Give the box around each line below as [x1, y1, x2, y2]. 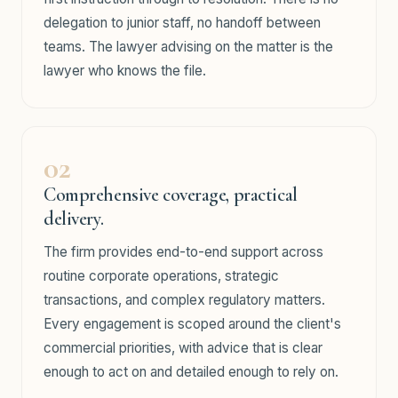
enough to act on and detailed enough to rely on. [44, 363, 338, 380]
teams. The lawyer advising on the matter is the [44, 38, 333, 55]
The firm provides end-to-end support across [44, 243, 323, 260]
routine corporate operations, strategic [44, 267, 279, 284]
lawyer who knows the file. [44, 62, 206, 79]
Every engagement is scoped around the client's [44, 315, 341, 332]
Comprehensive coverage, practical [44, 183, 298, 206]
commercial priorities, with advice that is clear [44, 339, 322, 356]
